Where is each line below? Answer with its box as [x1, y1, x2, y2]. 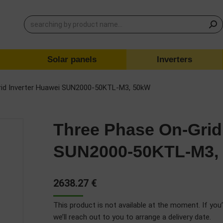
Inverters [157, 55, 193, 64]
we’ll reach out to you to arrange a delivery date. [53, 213, 211, 222]
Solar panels [47, 55, 97, 64]
